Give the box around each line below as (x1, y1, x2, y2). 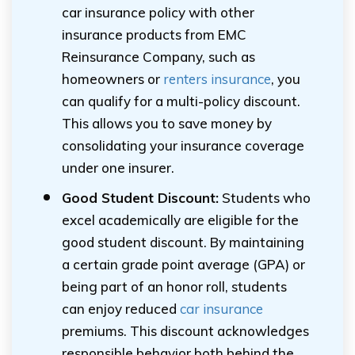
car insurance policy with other (62, 4, 254, 21)
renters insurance (163, 71, 271, 87)
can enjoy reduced (62, 300, 180, 317)
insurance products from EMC (62, 26, 246, 43)
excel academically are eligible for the (62, 212, 299, 228)
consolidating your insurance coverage (62, 137, 304, 154)
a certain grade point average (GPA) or (62, 256, 305, 273)
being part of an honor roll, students (62, 278, 287, 295)
